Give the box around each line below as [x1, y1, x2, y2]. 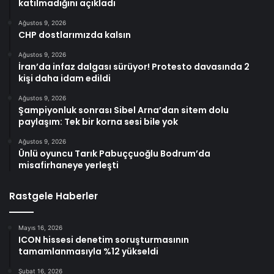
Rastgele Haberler [9, 190, 98, 203]
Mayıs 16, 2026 [18, 224, 62, 232]
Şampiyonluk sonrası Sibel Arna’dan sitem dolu [18, 104, 229, 117]
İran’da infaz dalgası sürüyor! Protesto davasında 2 [18, 61, 250, 73]
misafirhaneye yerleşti [18, 159, 119, 172]
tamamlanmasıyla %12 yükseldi [18, 245, 158, 258]
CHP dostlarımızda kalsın [18, 29, 131, 42]
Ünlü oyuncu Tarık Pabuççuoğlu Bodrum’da [18, 147, 210, 160]
